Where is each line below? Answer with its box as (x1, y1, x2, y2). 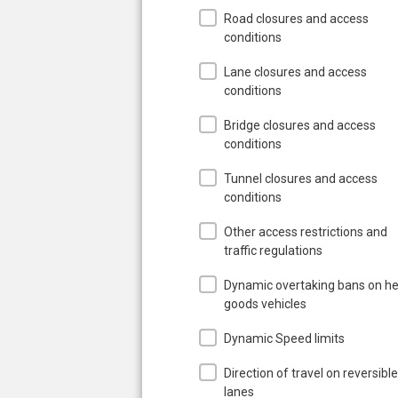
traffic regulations (224, 243, 322, 258)
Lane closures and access (224, 64, 367, 79)
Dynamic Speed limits (224, 330, 345, 346)
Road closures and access (224, 11, 369, 26)
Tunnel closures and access (224, 171, 378, 186)
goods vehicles (224, 296, 306, 311)
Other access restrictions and (224, 224, 387, 239)
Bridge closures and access (224, 117, 376, 132)
